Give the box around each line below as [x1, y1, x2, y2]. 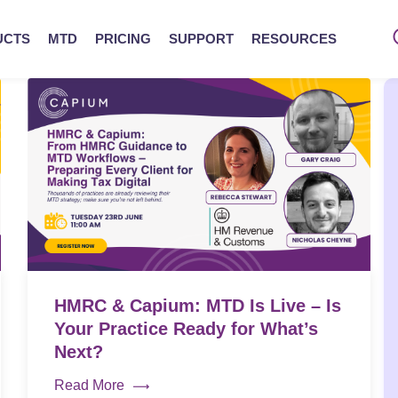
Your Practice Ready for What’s [53, 319, 318, 339]
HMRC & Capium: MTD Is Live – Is [53, 296, 341, 316]
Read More [53, 378, 124, 394]
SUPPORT [168, 31, 234, 46]
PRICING [94, 31, 151, 46]
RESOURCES [251, 31, 337, 46]
